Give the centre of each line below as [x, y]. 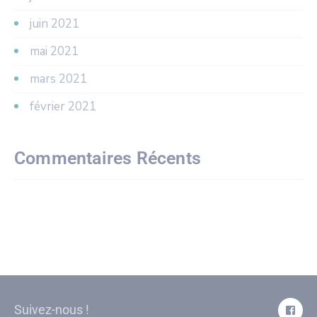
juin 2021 [54, 23]
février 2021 [63, 106]
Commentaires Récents [108, 158]
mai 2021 [54, 51]
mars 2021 [58, 79]
